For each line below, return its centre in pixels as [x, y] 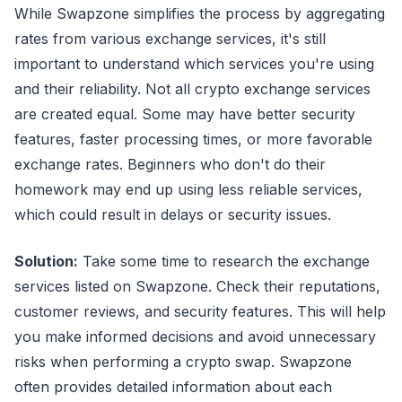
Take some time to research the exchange [224, 261]
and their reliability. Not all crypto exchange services [192, 88]
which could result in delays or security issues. [173, 214]
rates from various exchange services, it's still [170, 38]
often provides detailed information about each [173, 386]
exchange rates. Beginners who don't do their [170, 164]
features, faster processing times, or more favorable [193, 139]
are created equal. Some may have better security [185, 114]
